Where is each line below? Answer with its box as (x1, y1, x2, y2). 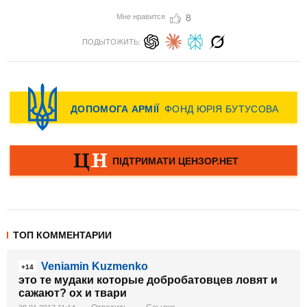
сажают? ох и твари (19, 286, 127, 299)
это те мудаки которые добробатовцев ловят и (19, 273, 278, 286)
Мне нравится (116, 12, 165, 21)
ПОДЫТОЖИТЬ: (82, 37, 140, 46)
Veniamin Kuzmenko (41, 260, 148, 272)
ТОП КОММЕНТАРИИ (13, 229, 112, 241)
